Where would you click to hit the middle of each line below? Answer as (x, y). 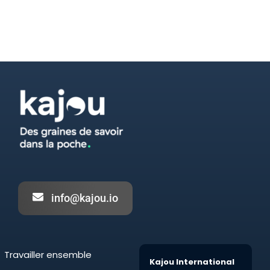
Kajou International (192, 262)
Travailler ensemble (48, 254)
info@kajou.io (84, 198)
